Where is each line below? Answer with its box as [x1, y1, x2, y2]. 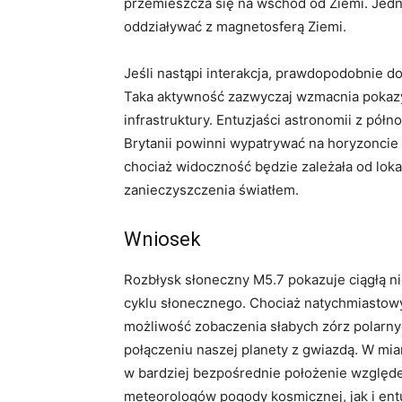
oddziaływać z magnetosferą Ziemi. [124, 18, 346, 35]
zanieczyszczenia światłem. [124, 181, 299, 198]
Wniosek [124, 228, 201, 250]
